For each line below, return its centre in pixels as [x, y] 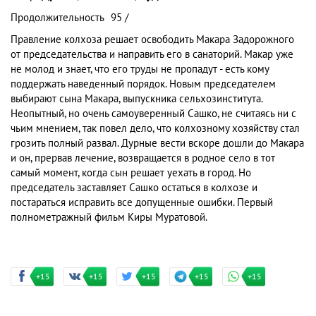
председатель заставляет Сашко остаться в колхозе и [134, 188]
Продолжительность [57, 18]
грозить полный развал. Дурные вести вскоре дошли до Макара [157, 143]
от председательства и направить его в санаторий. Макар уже [152, 54]
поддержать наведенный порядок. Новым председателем [143, 84]
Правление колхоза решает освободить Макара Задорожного [152, 39]
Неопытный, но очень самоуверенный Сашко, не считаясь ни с [153, 114]
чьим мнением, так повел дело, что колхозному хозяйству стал [155, 128]
